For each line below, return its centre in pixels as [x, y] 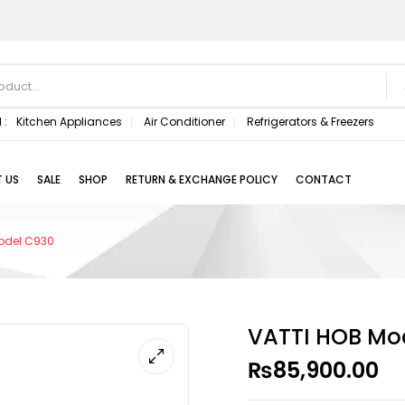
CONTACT [324, 179]
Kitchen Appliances [69, 122]
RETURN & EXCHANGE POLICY [202, 179]
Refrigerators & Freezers [310, 122]
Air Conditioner [184, 122]
